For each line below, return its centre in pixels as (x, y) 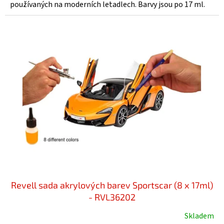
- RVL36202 (112, 197)
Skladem (199, 216)
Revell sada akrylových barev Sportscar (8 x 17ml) (112, 185)
